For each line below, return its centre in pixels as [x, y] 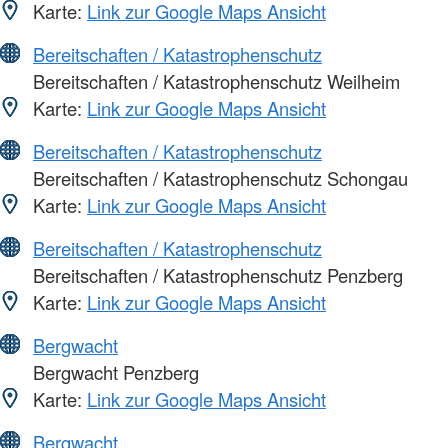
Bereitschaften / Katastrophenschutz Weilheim [214, 81]
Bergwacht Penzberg [113, 372]
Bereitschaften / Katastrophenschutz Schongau [218, 178]
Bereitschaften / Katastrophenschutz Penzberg [215, 275]
